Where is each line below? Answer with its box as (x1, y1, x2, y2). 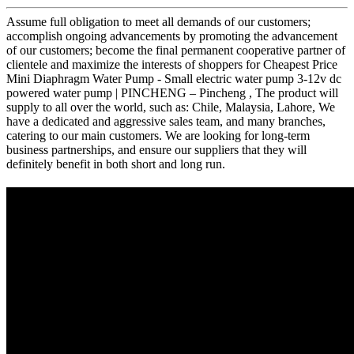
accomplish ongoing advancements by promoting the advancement (6, 28, 337, 43)
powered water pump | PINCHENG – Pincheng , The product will (6, 85, 338, 100)
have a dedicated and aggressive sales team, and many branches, (6, 114, 326, 128)
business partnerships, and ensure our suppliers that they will (6, 142, 307, 156)
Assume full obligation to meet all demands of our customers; (6, 14, 311, 28)
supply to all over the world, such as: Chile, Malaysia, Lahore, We (6, 100, 335, 114)
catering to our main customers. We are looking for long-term (6, 128, 310, 142)
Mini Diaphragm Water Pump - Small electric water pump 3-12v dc (6, 71, 341, 85)
